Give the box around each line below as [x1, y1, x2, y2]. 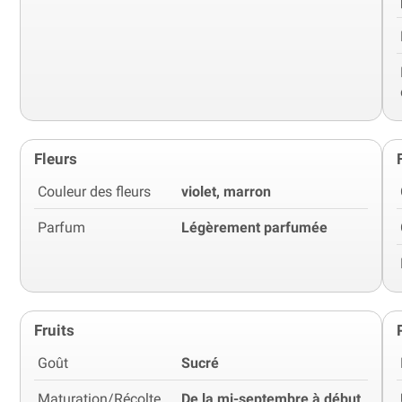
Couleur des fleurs [38, 182, 151, 200]
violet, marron [181, 182, 271, 200]
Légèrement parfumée [181, 218, 328, 236]
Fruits [34, 320, 74, 339]
